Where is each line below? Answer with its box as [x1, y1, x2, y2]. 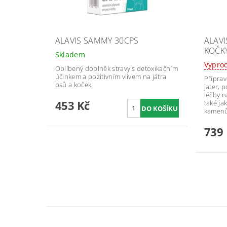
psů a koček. [55, 80, 93, 89]
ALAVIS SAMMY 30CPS [55, 34, 139, 46]
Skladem [55, 49, 86, 59]
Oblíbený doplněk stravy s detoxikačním [55, 63, 178, 73]
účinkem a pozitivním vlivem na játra [55, 71, 167, 81]
